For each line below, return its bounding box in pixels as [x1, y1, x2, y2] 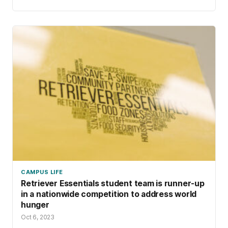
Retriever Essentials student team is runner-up [21, 178, 205, 188]
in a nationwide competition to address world [21, 189, 197, 199]
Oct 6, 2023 [21, 213, 55, 221]
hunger [21, 199, 49, 210]
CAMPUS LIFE [21, 168, 63, 176]
